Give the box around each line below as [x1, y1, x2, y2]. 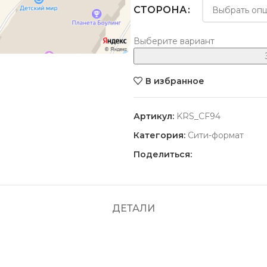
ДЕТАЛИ [112, 203, 155, 214]
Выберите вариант [133, 36, 215, 46]
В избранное [145, 75, 204, 86]
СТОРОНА [133, 4, 187, 15]
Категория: [133, 130, 185, 141]
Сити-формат [188, 130, 244, 141]
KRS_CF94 [176, 111, 221, 122]
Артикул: [133, 111, 176, 122]
